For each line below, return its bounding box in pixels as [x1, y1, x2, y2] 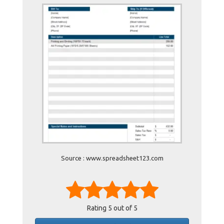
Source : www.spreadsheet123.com [60, 154, 163, 161]
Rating [86, 204, 108, 212]
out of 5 [111, 204, 137, 212]
